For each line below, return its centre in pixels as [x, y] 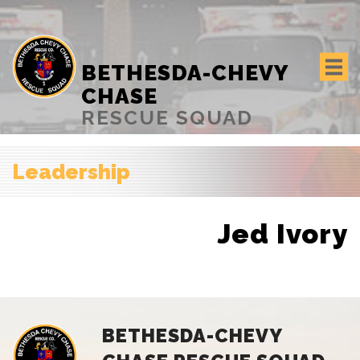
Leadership [71, 172]
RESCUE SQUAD [168, 118]
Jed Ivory [283, 233]
